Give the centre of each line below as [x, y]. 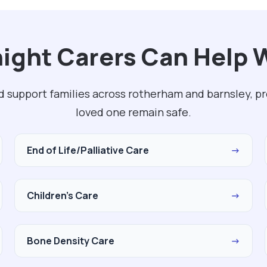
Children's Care [63, 195]
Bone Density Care [71, 241]
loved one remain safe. [133, 112]
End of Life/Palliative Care [88, 150]
